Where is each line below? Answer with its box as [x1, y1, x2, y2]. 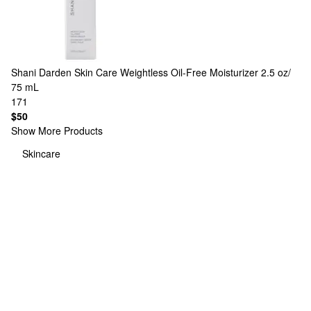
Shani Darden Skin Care [11, 65, 117, 79]
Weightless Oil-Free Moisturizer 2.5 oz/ [120, 65, 291, 79]
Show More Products [11, 124, 103, 137]
